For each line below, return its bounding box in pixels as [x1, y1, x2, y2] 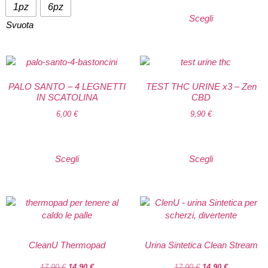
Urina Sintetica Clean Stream [144, 240, 258, 251]
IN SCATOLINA [36, 92, 98, 103]
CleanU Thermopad [29, 240, 105, 251]
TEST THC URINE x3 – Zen [145, 81, 257, 92]
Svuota [6, 19, 33, 30]
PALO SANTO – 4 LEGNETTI [8, 81, 126, 92]
